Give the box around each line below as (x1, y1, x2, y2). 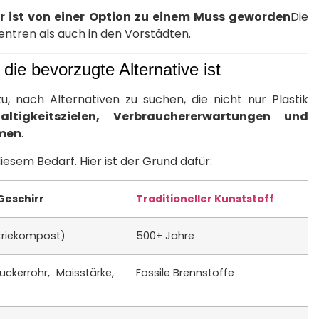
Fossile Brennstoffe (136, 265, 234, 280)
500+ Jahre (136, 228, 194, 243)
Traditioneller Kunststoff (136, 191, 274, 206)
